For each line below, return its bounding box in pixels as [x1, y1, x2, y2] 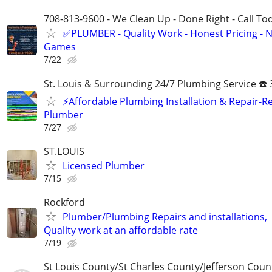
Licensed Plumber [63, 158, 144, 172]
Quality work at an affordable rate [44, 223, 198, 237]
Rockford [44, 195, 85, 209]
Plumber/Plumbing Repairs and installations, [63, 209, 267, 223]
